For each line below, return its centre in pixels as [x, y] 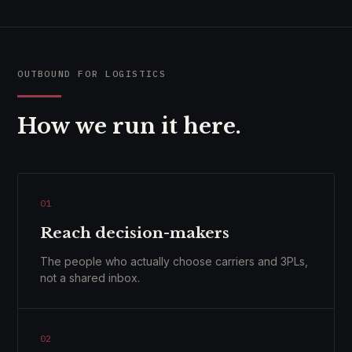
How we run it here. [129, 126]
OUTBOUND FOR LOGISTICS [92, 73]
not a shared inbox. [90, 278]
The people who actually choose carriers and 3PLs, [174, 261]
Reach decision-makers [135, 233]
